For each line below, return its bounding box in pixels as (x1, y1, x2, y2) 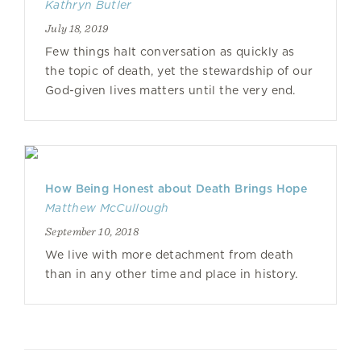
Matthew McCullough (45, 201, 169, 214)
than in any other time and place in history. (45, 268, 298, 280)
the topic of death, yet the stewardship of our (45, 64, 313, 77)
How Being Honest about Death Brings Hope (45, 182, 307, 195)
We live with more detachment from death (45, 248, 294, 261)
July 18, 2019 (45, 22, 109, 35)
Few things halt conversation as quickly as (45, 45, 295, 58)
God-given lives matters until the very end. (45, 84, 296, 97)
